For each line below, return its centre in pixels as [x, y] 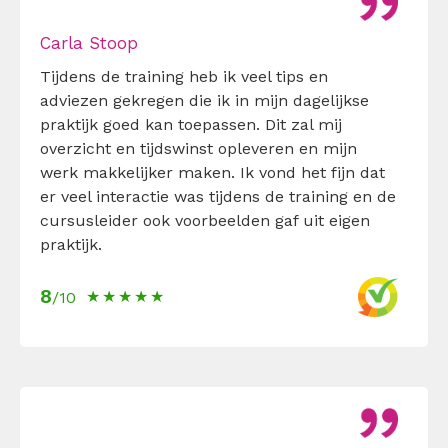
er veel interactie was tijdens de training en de [218, 196]
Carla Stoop [89, 42]
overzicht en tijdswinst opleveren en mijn [198, 148]
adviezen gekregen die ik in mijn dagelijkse [204, 100]
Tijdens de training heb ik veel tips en [184, 76]
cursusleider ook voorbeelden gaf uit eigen [205, 220]
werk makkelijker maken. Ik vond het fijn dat [212, 172]
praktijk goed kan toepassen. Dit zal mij [191, 124]
